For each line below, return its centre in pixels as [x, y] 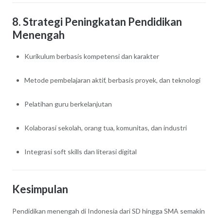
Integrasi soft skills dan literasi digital [80, 152]
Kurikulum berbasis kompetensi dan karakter [91, 56]
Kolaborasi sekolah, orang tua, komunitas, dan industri [105, 128]
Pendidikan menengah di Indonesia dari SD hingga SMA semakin [108, 211]
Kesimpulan [40, 189]
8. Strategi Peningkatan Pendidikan [97, 21]
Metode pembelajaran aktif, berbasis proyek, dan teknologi [112, 80]
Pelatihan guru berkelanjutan [68, 104]
